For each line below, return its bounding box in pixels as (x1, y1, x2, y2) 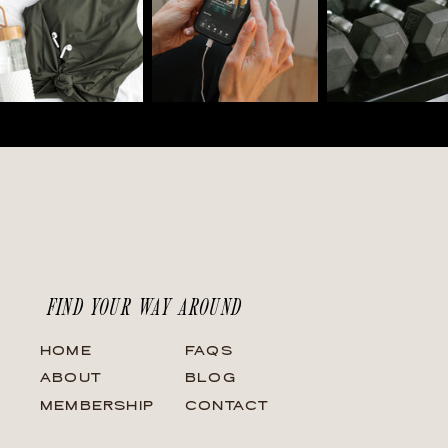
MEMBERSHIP (40, 400, 154, 412)
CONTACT (185, 400, 269, 412)
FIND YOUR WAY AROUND (47, 292, 242, 319)
